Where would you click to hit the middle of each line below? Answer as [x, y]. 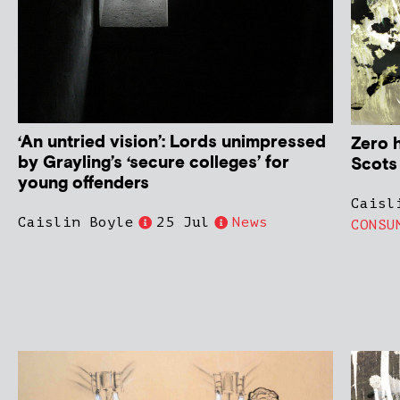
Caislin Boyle [76, 223]
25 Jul [183, 223]
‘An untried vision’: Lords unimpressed [172, 143]
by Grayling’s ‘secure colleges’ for [154, 163]
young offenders [83, 184]
